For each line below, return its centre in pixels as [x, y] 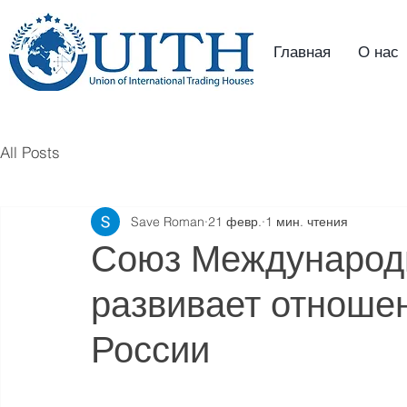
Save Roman [168, 221]
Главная [302, 51]
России [150, 349]
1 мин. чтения [307, 221]
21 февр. [235, 221]
